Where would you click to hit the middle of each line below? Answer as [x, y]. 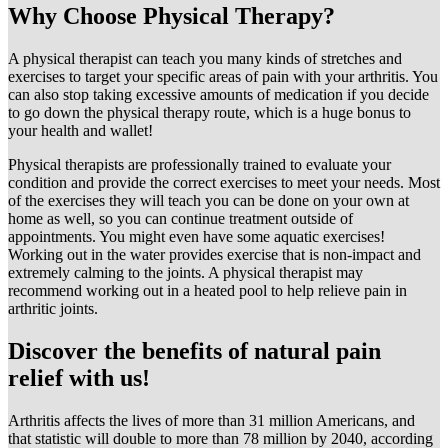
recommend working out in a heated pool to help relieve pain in [207, 290]
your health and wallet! [80, 130]
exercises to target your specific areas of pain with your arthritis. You [223, 76]
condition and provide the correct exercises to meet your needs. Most [224, 182]
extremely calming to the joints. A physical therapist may [185, 272]
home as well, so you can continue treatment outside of [180, 218]
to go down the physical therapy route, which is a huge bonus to [209, 112]
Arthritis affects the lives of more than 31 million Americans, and [211, 420]
